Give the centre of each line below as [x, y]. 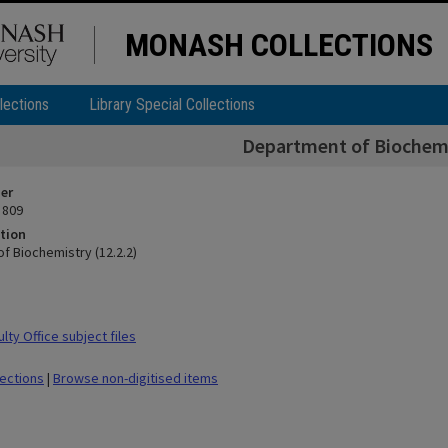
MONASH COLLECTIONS [279, 45]
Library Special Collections [172, 104]
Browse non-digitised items [135, 378]
